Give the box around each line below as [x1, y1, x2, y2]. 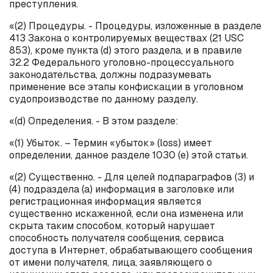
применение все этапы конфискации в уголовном [9, 80, 243, 93]
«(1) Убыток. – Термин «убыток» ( [9, 136, 160, 149]
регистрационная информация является [9, 194, 201, 208]
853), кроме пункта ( [9, 43, 103, 57]
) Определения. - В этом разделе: [23, 114, 179, 127]
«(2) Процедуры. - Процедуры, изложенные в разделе [9, 19, 261, 32]
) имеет [178, 136, 212, 149]
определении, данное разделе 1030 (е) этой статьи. [9, 148, 248, 161]
